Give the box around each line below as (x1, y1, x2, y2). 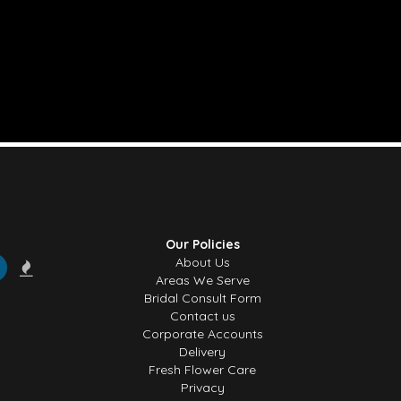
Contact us (169, 308, 235, 324)
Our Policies (165, 236, 240, 252)
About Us (175, 254, 230, 270)
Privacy (180, 380, 225, 396)
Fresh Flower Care (149, 362, 256, 378)
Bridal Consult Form (143, 290, 261, 306)
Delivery (179, 344, 226, 360)
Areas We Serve (155, 272, 250, 288)
